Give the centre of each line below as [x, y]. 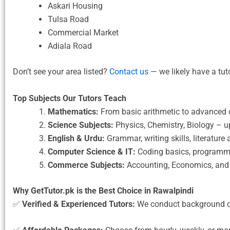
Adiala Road [70, 46]
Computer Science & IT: [92, 151]
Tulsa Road [68, 20]
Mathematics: [73, 111]
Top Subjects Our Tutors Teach [70, 98]
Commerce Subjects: [86, 165]
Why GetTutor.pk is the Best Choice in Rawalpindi [103, 190]
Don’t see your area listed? [61, 72]
